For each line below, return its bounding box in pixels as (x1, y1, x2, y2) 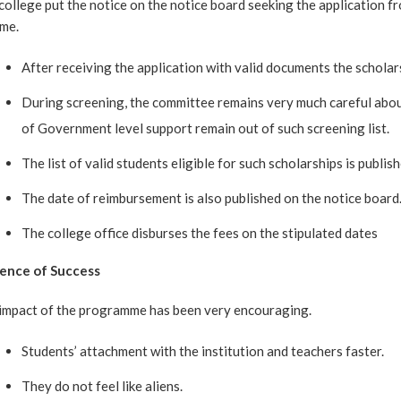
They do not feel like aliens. (21, 378, 183, 394)
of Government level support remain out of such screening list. (21, 120, 392, 136)
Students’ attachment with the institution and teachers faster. (21, 343, 384, 359)
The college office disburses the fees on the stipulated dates (21, 225, 378, 241)
